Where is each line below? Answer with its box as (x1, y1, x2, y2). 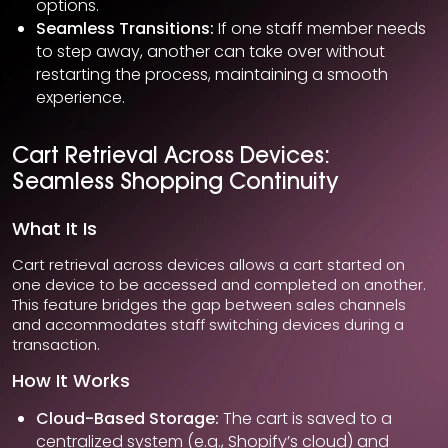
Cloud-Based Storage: (36, 407, 219, 431)
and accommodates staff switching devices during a (12, 314, 404, 336)
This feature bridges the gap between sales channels (12, 294, 406, 316)
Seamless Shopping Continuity (12, 173, 339, 196)
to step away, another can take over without (36, 40, 385, 64)
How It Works (12, 368, 130, 394)
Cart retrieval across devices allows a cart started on (12, 254, 405, 276)
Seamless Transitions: (36, 17, 214, 41)
